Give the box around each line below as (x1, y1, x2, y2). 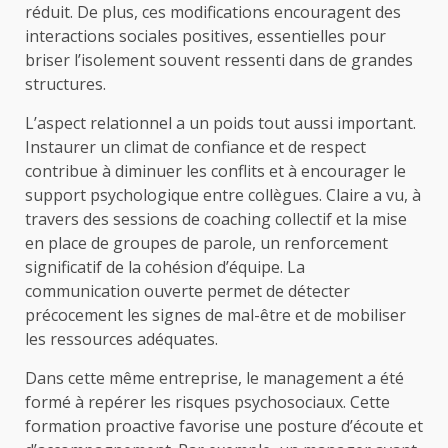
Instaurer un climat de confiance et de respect (25, 135, 366, 158)
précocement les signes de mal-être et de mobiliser (25, 303, 406, 326)
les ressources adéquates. (25, 327, 218, 350)
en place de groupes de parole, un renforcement (25, 231, 388, 254)
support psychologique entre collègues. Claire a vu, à (25, 183, 421, 206)
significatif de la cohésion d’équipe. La (25, 255, 305, 278)
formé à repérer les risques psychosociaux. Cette (25, 390, 390, 413)
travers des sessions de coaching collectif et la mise (25, 207, 407, 230)
